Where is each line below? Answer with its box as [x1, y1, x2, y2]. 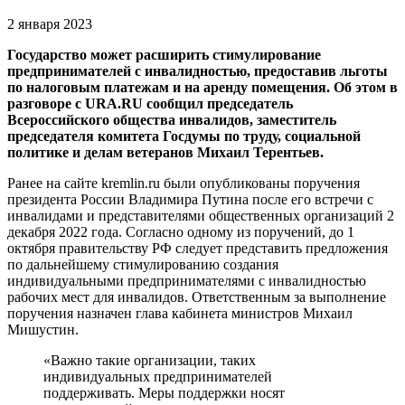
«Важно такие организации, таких [43, 352, 256, 368]
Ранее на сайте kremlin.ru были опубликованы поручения [7, 174, 360, 191]
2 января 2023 [7, 15, 92, 32]
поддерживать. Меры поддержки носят [43, 384, 285, 400]
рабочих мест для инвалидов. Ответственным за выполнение [7, 288, 386, 305]
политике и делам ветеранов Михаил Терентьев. [7, 144, 324, 160]
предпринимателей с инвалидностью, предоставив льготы [7, 62, 388, 79]
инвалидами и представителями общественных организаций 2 [7, 207, 394, 223]
